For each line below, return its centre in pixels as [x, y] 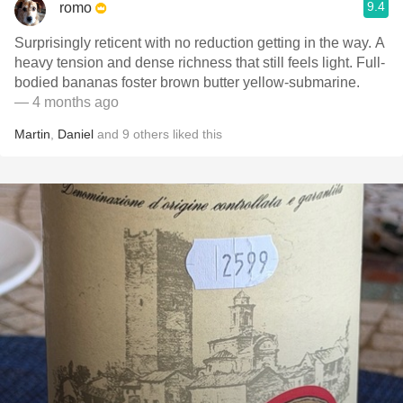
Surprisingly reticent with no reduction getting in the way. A [195, 43]
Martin [32, 134]
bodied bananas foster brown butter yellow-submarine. [187, 82]
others [151, 134]
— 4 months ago [67, 102]
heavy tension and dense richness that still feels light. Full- [200, 63]
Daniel [76, 134]
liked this [196, 134]
